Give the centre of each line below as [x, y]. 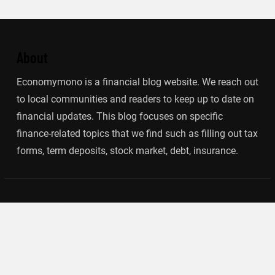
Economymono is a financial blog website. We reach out [137, 82]
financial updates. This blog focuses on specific [119, 117]
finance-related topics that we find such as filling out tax [137, 134]
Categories [45, 208]
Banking [45, 232]
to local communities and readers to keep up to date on [135, 99]
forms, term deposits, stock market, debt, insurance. [127, 151]
